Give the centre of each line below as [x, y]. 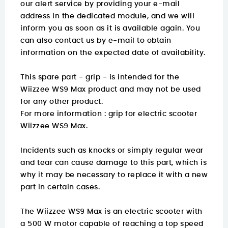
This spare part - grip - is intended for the [100, 78]
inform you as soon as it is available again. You [110, 29]
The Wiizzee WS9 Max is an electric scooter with [111, 212]
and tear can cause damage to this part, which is [113, 163]
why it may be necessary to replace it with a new [114, 175]
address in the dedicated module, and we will [107, 17]
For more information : [64, 114]
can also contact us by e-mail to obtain [96, 41]
